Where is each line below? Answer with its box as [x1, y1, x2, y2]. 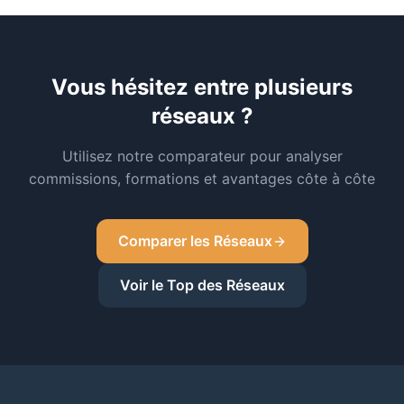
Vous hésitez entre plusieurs [51, 74, 353, 100]
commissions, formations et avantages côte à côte [29, 170, 375, 188]
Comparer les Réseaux [117, 232, 272, 250]
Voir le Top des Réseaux [119, 276, 285, 294]
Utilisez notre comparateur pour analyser [61, 147, 343, 165]
